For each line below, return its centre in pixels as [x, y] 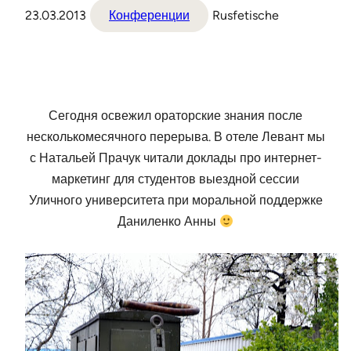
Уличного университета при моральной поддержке [175, 201]
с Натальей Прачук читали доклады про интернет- [175, 158]
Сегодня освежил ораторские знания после [175, 116]
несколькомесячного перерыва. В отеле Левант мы [175, 137]
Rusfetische [246, 16]
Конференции [149, 16]
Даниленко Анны [168, 222]
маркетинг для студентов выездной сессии [175, 179]
